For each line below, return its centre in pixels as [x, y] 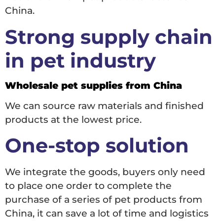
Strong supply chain [109, 37]
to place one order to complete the [88, 186]
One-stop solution [97, 146]
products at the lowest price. [73, 119]
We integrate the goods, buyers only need [105, 172]
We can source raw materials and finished [104, 106]
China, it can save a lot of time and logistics [107, 214]
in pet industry [80, 60]
